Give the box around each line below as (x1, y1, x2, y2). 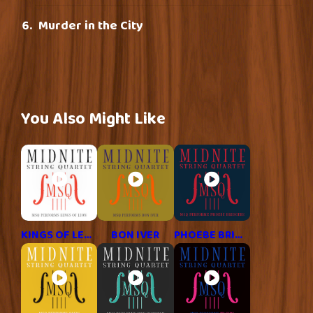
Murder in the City (38, 16, 143, 36)
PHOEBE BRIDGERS (234, 226, 242, 245)
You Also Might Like (21, 105, 166, 133)
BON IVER (110, 226, 159, 245)
